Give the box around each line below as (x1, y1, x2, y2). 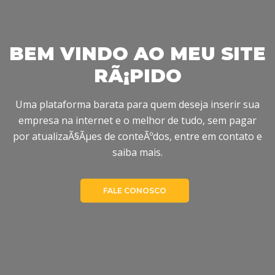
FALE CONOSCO (103, 186, 166, 195)
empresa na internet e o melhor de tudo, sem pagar (18, 114, 257, 127)
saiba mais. (112, 145, 163, 159)
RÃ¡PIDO (93, 64, 182, 87)
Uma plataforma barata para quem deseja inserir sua (15, 98, 260, 111)
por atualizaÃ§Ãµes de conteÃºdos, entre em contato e (13, 130, 262, 143)
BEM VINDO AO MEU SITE (9, 42, 266, 65)
